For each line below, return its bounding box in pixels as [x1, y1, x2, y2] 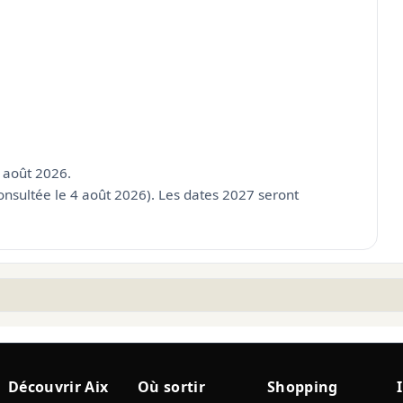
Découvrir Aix [8, 377, 109, 398]
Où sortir [138, 377, 205, 398]
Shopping [267, 377, 338, 398]
